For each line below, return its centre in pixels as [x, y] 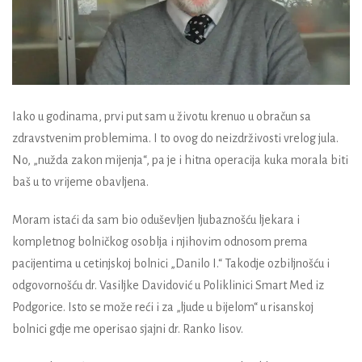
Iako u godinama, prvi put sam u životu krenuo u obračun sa [162, 116]
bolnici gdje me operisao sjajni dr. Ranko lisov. [128, 328]
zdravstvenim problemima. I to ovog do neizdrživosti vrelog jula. [175, 138]
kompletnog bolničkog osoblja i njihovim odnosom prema [160, 241]
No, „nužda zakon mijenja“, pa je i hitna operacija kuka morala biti [180, 160]
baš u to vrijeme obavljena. [80, 181]
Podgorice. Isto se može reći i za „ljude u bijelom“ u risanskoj [163, 307]
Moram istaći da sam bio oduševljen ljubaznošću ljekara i [156, 219]
